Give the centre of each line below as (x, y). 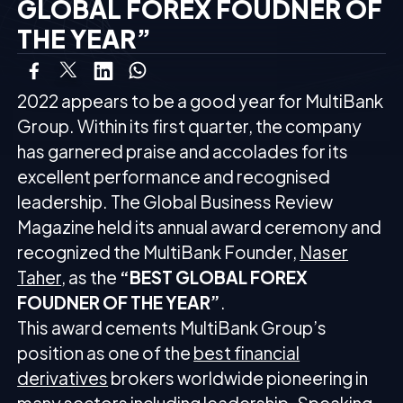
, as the (91, 278)
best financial (247, 353)
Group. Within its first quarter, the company (190, 126)
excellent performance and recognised (174, 177)
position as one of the (106, 353)
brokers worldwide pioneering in (238, 378)
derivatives (63, 378)
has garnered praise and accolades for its (183, 152)
